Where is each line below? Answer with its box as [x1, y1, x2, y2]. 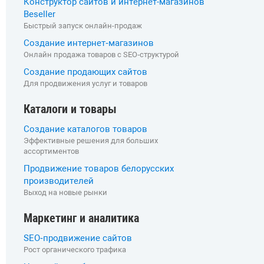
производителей [24, 176, 94, 186]
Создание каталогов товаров [24, 124, 147, 134]
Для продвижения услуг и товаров [24, 79, 147, 88]
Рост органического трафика [24, 245, 126, 254]
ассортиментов [24, 147, 79, 156]
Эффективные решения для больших [24, 136, 158, 145]
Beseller [24, 9, 55, 19]
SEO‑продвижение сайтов [24, 233, 132, 243]
